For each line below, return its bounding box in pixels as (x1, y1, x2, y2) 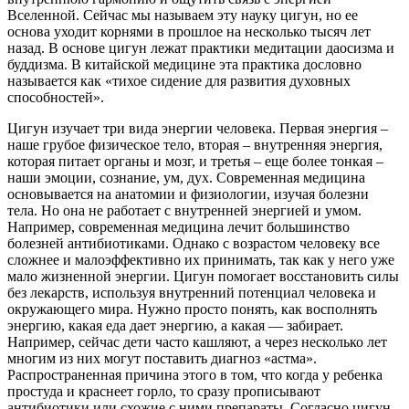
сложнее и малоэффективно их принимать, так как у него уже (7, 251, 394, 267)
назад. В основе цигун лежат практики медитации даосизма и (7, 39, 394, 56)
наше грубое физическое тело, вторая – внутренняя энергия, (7, 136, 383, 152)
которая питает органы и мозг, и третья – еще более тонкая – (7, 152, 383, 169)
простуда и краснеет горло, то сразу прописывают (7, 383, 320, 399)
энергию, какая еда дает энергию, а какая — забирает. (7, 317, 343, 333)
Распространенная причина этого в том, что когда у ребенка (7, 366, 383, 383)
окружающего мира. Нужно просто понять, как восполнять (7, 300, 377, 317)
